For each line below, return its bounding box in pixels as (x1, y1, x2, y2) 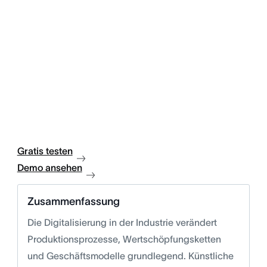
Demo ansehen (17, 162, 82, 173)
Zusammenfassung (27, 195, 120, 208)
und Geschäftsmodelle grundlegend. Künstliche (27, 250, 234, 262)
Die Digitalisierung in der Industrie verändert (27, 217, 217, 228)
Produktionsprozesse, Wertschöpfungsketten (27, 234, 221, 245)
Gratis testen (17, 145, 73, 157)
